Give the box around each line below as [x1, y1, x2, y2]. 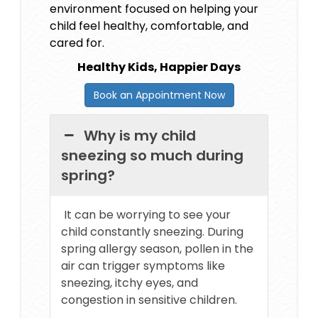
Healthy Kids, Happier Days [77, 58, 241, 75]
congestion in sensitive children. [61, 291, 237, 308]
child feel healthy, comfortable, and [50, 17, 248, 34]
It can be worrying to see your [61, 206, 231, 223]
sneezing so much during [61, 145, 243, 165]
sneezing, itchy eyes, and [61, 274, 198, 291]
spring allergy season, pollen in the [61, 240, 253, 257]
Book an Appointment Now [93, 87, 225, 102]
